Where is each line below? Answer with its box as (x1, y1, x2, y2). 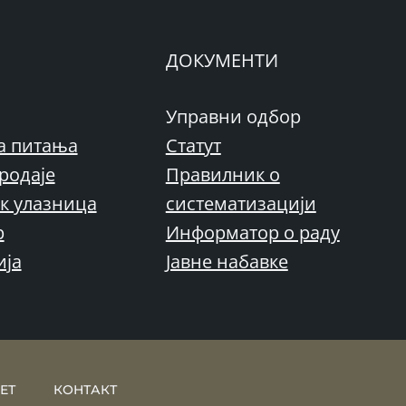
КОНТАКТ (53, 382, 117, 398)
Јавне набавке (165, 249, 288, 274)
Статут (165, 133, 221, 158)
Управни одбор (165, 104, 301, 129)
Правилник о (165, 162, 280, 187)
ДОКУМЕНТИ (165, 48, 278, 72)
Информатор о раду (165, 220, 340, 245)
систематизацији (165, 191, 316, 216)
